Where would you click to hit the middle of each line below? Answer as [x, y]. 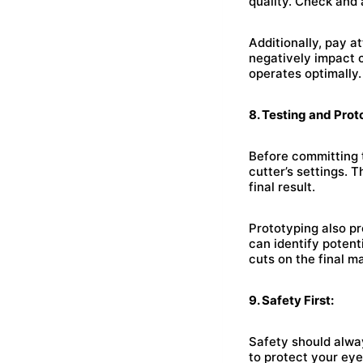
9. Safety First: [291, 300]
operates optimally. [305, 73]
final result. [282, 187]
